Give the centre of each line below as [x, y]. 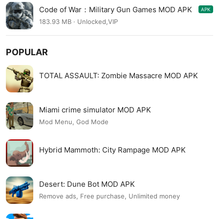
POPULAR [27, 52]
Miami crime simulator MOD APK [95, 109]
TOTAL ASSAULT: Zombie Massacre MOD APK [119, 76]
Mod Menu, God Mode [74, 122]
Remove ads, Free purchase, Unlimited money [109, 196]
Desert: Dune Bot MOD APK [87, 184]
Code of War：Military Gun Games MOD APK [116, 9]
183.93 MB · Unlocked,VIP [78, 22]
